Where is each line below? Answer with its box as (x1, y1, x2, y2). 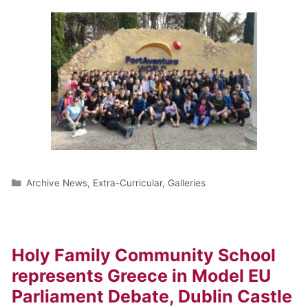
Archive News (26, 177, 88, 188)
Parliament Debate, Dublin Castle (12, 285, 293, 307)
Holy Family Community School (12, 244, 276, 265)
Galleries (168, 177, 206, 188)
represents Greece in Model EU (12, 265, 272, 286)
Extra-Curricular (93, 177, 163, 188)
